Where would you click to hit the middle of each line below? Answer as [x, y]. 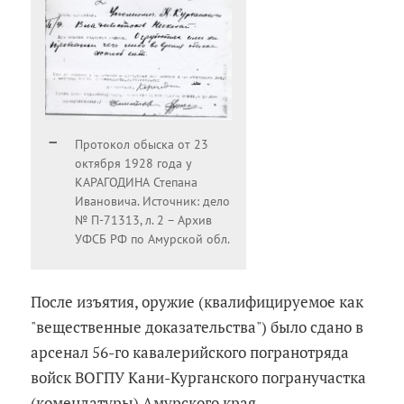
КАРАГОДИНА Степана [137, 183]
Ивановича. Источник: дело [153, 202]
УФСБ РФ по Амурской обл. [153, 239]
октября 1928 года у [134, 164]
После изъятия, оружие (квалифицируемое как [197, 302]
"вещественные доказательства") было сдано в [197, 327]
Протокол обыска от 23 [142, 145]
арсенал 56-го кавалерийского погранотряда [190, 353]
